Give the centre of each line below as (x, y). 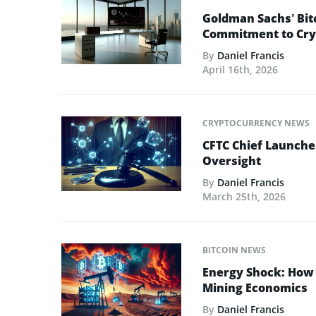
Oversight (232, 160)
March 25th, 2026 (244, 196)
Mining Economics (255, 287)
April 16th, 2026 (240, 69)
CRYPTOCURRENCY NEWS (256, 123)
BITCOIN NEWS (234, 250)
